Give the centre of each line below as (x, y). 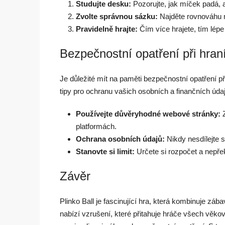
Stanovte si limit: (105, 151)
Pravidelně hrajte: (107, 29)
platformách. (96, 126)
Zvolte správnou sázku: (117, 16)
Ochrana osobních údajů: (120, 139)
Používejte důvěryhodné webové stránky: (148, 114)
